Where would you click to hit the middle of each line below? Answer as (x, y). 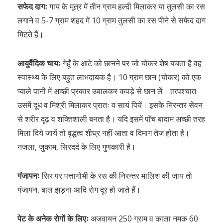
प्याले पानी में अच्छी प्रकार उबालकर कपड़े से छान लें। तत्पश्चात (107, 91)
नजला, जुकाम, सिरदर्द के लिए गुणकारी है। (77, 147)
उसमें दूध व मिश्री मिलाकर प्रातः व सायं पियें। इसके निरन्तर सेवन (110, 105)
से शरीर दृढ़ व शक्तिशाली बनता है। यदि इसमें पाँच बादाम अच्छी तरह (111, 119)
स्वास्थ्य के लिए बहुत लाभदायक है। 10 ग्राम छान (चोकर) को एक (109, 77)
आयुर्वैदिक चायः (40, 63)
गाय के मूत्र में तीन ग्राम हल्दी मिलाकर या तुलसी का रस (127, 6)
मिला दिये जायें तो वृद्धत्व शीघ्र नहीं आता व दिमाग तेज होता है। (104, 133)
